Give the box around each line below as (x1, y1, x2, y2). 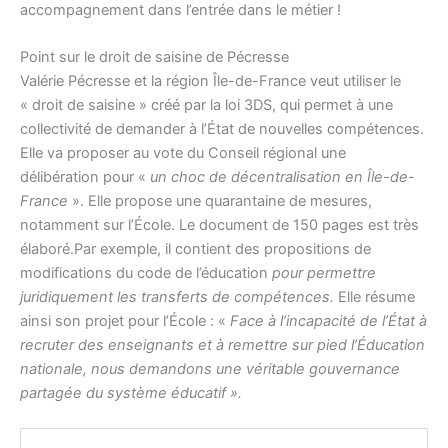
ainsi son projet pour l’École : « (20, 311, 230, 330)
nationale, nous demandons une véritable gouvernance (20, 359, 400, 378)
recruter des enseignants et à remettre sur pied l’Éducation (20, 335, 425, 354)
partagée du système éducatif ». (20, 383, 242, 402)
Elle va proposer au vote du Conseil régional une (20, 143, 346, 162)
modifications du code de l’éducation (20, 263, 272, 282)
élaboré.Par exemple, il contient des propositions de (20, 239, 371, 258)
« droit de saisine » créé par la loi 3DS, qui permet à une (20, 95, 393, 114)
